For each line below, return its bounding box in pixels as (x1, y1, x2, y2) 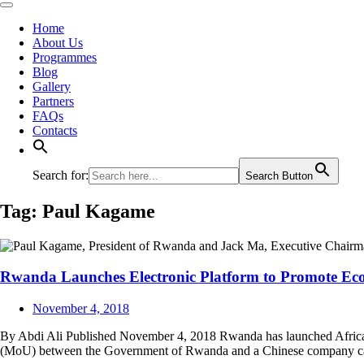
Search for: (32, 167, 89, 182)
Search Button (245, 169, 313, 182)
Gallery (32, 79, 71, 93)
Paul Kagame (42, 200, 155, 222)
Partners (32, 93, 74, 108)
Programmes (32, 50, 97, 64)
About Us (32, 35, 83, 50)
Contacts (32, 123, 77, 137)
